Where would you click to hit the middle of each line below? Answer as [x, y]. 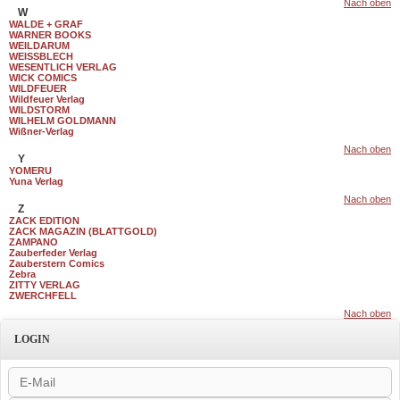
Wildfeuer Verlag [47, 99]
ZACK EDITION [44, 221]
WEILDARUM [39, 46]
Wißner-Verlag [42, 131]
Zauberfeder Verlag [53, 253]
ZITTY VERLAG [45, 285]
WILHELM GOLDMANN [62, 121]
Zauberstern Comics [57, 263]
